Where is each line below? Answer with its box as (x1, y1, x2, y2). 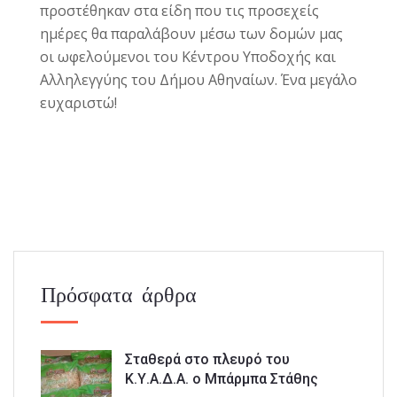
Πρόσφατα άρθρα (41, 280, 197, 307)
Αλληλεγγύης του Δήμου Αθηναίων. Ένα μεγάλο (40, 69, 357, 90)
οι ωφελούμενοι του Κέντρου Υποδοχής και (40, 46, 336, 66)
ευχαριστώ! (40, 92, 117, 113)
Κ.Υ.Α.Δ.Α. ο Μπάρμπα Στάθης (125, 370, 318, 387)
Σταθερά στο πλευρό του (125, 350, 290, 368)
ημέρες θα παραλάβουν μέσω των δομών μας (40, 23, 343, 43)
